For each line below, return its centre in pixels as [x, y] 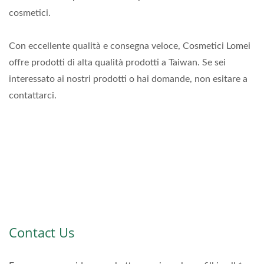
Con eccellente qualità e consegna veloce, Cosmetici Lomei [130, 46]
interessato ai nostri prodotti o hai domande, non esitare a [128, 79]
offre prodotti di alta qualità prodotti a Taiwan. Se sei [117, 62]
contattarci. [33, 95]
